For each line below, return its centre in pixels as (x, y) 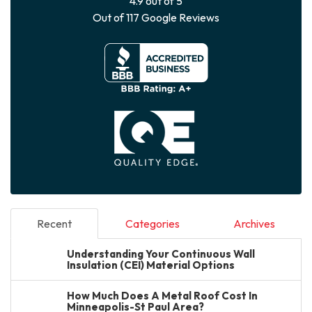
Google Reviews (179, 17)
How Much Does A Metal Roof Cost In (162, 296)
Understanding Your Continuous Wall (161, 254)
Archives (254, 224)
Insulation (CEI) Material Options (151, 265)
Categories (152, 224)
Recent (54, 224)
